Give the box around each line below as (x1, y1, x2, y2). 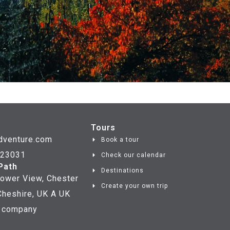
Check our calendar (101, 151, 166, 159)
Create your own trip (101, 182, 168, 189)
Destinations (101, 166, 144, 174)
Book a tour (101, 136, 139, 143)
